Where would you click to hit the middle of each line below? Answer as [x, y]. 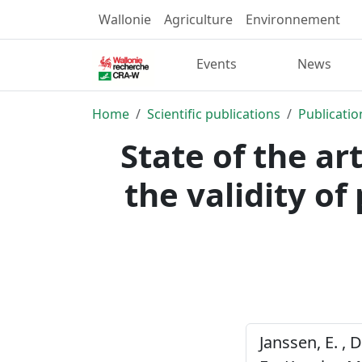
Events [217, 64]
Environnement [293, 19]
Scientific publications [214, 114]
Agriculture [198, 19]
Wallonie [125, 19]
